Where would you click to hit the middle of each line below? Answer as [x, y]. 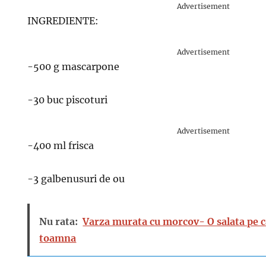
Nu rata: [59, 221]
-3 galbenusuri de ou [76, 179]
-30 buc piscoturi [68, 100]
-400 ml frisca [61, 145]
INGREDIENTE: [63, 21]
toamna [58, 238]
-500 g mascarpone [74, 66]
